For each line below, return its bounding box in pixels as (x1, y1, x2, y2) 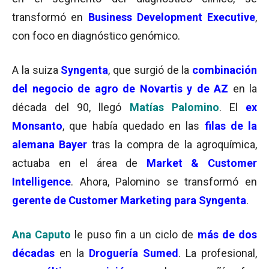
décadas (12, 247, 55, 259)
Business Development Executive (88, 11, 255, 23)
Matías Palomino (129, 101, 219, 113)
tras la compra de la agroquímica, (87, 138, 258, 151)
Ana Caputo (12, 228, 71, 241)
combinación (192, 64, 257, 76)
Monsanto (12, 119, 62, 132)
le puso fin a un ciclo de (71, 228, 198, 241)
